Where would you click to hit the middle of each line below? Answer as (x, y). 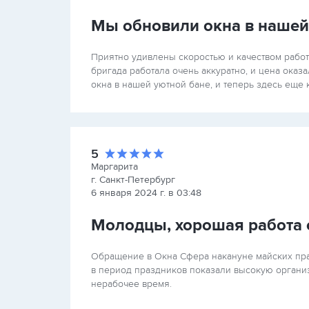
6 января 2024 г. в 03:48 (146, 193)
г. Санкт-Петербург (133, 180)
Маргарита (114, 167)
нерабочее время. (131, 284)
